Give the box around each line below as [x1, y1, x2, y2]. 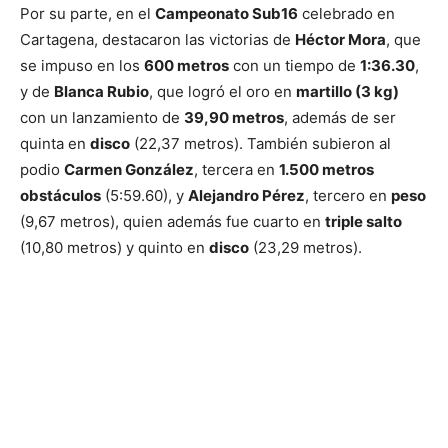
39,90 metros [184, 107, 284, 127]
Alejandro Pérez [188, 185, 305, 205]
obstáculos [20, 185, 101, 205]
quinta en [20, 133, 90, 153]
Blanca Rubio [54, 81, 149, 101]
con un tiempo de [229, 55, 360, 75]
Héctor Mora [295, 29, 386, 49]
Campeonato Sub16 [155, 3, 298, 23]
